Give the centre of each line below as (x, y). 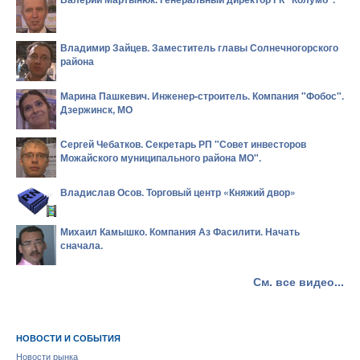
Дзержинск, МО (96, 109)
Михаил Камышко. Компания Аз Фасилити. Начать (180, 231)
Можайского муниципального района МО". (161, 157)
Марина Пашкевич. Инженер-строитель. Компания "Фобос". (202, 96)
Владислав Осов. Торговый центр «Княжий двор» (178, 192)
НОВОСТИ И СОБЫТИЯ (68, 338)
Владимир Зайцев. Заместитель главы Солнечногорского (199, 47)
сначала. (82, 245)
